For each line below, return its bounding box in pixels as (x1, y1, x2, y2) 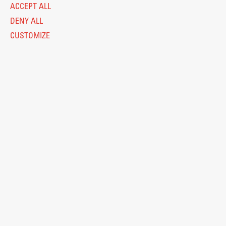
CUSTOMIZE (10, 32, 50, 40)
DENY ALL (10, 18, 43, 26)
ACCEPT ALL (10, 3, 51, 11)
